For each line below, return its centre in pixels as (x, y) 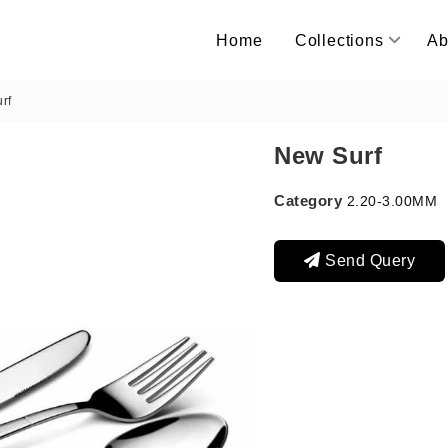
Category (308, 200)
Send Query (367, 260)
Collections (339, 40)
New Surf (328, 155)
